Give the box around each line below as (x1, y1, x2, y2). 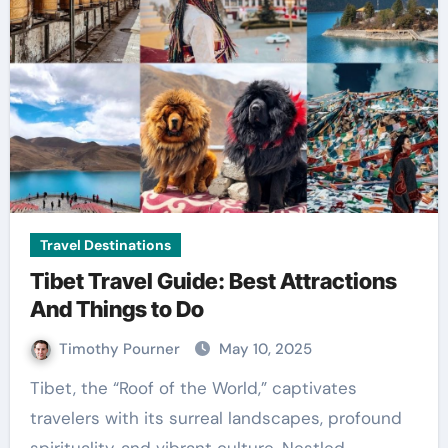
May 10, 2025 (218, 339, 312, 359)
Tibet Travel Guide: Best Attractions (29, 268, 397, 294)
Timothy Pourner (58, 339, 184, 359)
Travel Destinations (39, 236, 171, 254)
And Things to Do (29, 296, 204, 322)
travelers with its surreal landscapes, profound (29, 407, 402, 429)
